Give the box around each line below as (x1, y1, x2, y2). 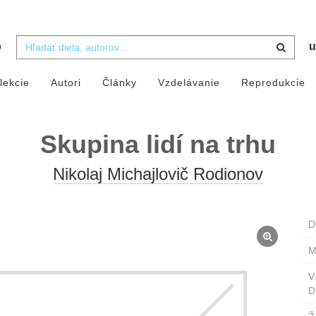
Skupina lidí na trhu (40, 130, 276, 159)
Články (102, 77, 137, 89)
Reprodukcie (241, 77, 305, 89)
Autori (50, 77, 81, 89)
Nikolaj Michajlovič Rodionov (53, 164, 263, 184)
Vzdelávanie (157, 77, 220, 89)
